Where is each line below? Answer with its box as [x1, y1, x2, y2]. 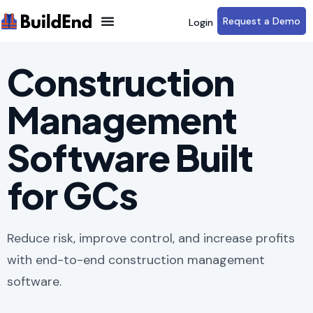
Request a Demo [222, 15, 300, 27]
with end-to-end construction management [7, 252, 265, 268]
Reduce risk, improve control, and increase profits [7, 230, 295, 247]
